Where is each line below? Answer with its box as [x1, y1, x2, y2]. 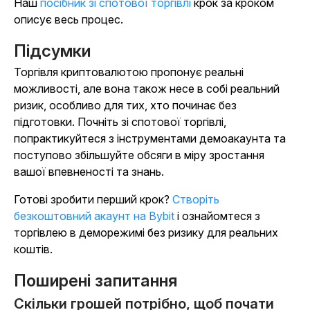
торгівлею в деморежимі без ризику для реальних [14, 226, 278, 239]
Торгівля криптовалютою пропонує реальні [14, 65, 244, 79]
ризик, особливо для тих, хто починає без [14, 98, 237, 112]
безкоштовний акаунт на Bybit [14, 209, 174, 223]
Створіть [172, 192, 219, 206]
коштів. [14, 242, 53, 256]
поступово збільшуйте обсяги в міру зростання [14, 148, 264, 162]
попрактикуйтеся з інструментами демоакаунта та [14, 131, 286, 145]
